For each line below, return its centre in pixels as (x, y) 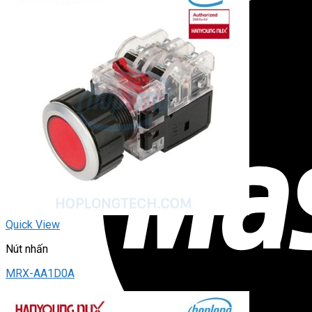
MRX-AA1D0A (40, 274)
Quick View (33, 225)
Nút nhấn (27, 249)
